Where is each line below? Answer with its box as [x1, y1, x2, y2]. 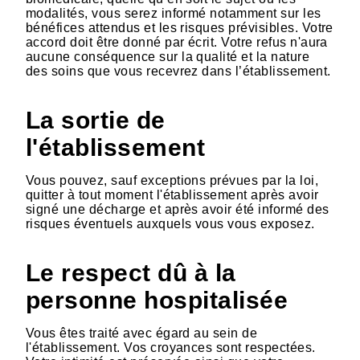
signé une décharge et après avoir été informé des [26, 202, 329, 216]
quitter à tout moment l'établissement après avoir [26, 187, 319, 202]
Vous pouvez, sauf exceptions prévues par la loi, [26, 173, 319, 187]
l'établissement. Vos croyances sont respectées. [26, 340, 316, 354]
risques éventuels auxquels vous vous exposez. [26, 216, 315, 231]
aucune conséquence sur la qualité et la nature [26, 49, 310, 63]
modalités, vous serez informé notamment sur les [26, 6, 321, 20]
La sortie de [26, 105, 166, 133]
